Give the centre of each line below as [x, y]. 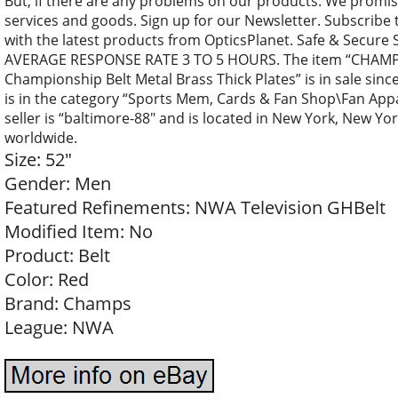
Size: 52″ [38, 159]
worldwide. [41, 138]
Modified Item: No [79, 231]
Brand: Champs [68, 303]
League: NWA [59, 327]
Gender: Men [58, 183]
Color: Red [47, 279]
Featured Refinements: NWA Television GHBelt [195, 207]
